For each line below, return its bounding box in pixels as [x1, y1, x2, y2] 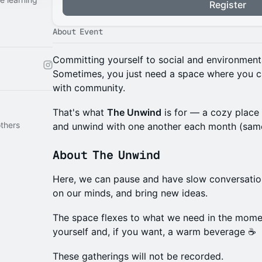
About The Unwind [53, 147, 160, 163]
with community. [53, 82, 125, 94]
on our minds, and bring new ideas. [53, 187, 208, 199]
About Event [53, 26, 103, 37]
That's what [53, 106, 107, 118]
